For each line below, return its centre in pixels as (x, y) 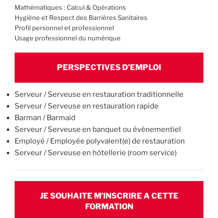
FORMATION (109, 207)
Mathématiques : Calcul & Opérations (70, 7)
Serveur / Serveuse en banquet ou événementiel (98, 130)
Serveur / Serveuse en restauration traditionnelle (99, 95)
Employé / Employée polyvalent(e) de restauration (100, 141)
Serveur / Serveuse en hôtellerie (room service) (96, 153)
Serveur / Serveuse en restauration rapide (87, 106)
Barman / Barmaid (45, 118)
